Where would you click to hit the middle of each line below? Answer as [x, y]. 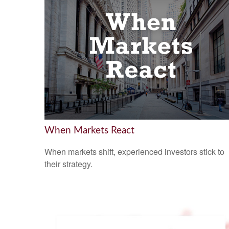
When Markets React [89, 130]
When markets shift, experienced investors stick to [134, 152]
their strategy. [68, 164]
